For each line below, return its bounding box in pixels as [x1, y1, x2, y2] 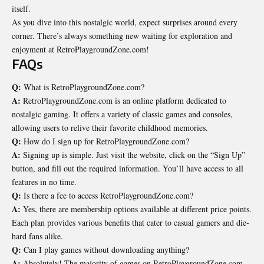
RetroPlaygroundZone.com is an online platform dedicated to [21, 95, 226, 107]
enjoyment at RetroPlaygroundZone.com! [12, 43, 149, 55]
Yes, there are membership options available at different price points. [21, 203, 252, 215]
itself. [12, 2, 31, 14]
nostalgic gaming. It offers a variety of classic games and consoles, [12, 108, 233, 120]
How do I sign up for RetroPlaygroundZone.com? [21, 136, 189, 147]
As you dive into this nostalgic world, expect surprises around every [12, 16, 237, 28]
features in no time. [12, 176, 77, 188]
